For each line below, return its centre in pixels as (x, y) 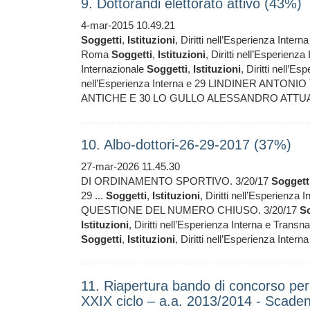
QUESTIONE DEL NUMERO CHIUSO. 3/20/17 (190, 210)
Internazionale (114, 69)
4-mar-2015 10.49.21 (128, 25)
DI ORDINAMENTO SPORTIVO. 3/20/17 (176, 181)
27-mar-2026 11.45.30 (130, 166)
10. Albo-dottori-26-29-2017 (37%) (186, 145)
